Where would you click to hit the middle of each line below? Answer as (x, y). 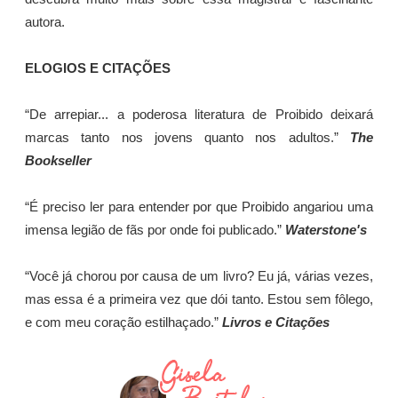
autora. (45, 23)
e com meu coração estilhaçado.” (123, 323)
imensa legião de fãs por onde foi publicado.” (155, 231)
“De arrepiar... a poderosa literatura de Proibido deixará (199, 115)
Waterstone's (326, 231)
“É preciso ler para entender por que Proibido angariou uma (199, 207)
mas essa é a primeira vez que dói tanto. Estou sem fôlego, (199, 300)
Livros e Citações (276, 323)
